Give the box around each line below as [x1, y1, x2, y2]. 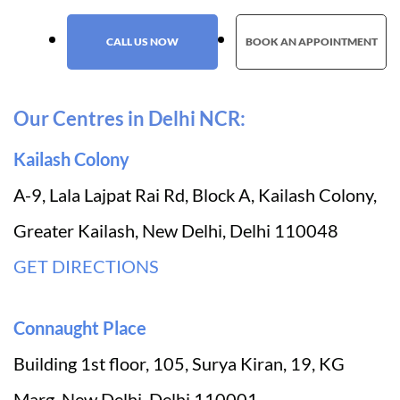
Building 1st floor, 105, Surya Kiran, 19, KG [13, 353, 345, 374]
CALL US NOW [106, 35, 179, 48]
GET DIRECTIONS [13, 255, 159, 277]
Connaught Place [13, 317, 146, 338]
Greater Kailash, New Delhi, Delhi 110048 [13, 220, 338, 241]
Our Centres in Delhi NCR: [13, 106, 246, 130]
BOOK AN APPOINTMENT [245, 35, 378, 48]
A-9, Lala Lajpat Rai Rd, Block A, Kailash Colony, [13, 184, 377, 205]
